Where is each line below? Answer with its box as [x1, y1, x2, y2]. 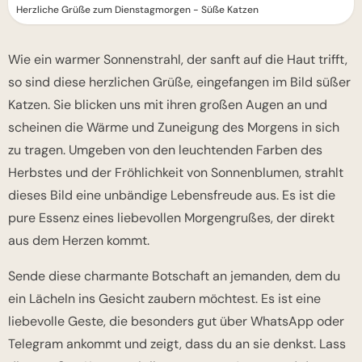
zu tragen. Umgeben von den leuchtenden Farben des [8, 141, 322, 159]
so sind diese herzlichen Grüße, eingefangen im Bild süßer [8, 74, 351, 91]
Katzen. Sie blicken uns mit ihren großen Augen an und [8, 96, 327, 114]
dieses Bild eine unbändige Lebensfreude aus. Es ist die [8, 187, 335, 204]
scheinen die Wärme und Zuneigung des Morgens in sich [8, 119, 339, 137]
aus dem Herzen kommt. [8, 232, 149, 250]
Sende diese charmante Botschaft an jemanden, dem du [8, 267, 340, 285]
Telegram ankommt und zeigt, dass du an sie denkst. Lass [8, 335, 346, 353]
